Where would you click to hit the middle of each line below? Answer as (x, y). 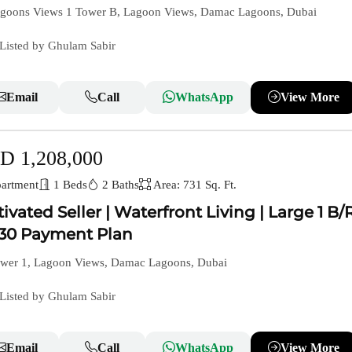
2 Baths (119, 185)
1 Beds (68, 185)
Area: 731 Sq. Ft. (193, 185)
